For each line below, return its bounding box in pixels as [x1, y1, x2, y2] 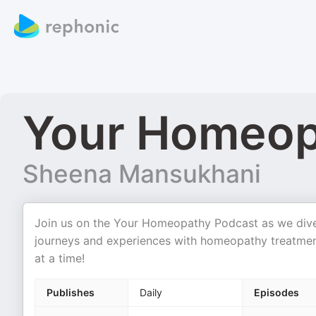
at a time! [35, 251, 85, 265]
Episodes [254, 286, 299, 298]
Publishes [47, 286, 95, 298]
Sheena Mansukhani [23, 159, 261, 188]
